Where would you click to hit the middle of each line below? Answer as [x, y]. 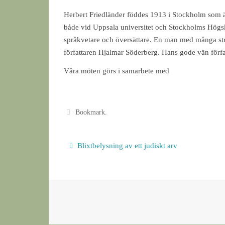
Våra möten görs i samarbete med [117, 71]
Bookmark [90, 112]
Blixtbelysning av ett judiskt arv [126, 145]
